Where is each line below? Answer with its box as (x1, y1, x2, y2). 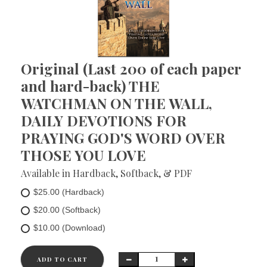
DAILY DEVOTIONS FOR (21, 111, 187, 130)
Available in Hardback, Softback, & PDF (21, 167, 192, 179)
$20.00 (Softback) (33, 205, 101, 215)
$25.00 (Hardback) (33, 187, 104, 197)
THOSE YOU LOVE (21, 145, 146, 164)
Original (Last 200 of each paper (21, 59, 241, 78)
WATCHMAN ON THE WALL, (21, 94, 212, 113)
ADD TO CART (37, 255, 88, 263)
